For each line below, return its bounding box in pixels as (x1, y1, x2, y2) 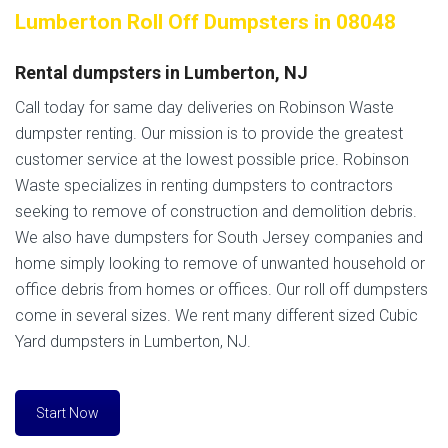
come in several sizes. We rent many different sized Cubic (15, 306, 418, 326)
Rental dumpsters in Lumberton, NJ (15, 61, 308, 83)
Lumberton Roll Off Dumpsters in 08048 (15, 10, 396, 35)
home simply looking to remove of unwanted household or (15, 254, 425, 274)
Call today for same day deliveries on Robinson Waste (15, 98, 394, 118)
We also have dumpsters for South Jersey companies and (15, 228, 423, 248)
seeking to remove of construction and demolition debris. (15, 202, 417, 222)
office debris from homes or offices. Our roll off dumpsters (15, 280, 428, 300)
